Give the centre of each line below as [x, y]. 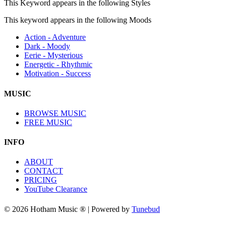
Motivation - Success [58, 74]
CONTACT [44, 171]
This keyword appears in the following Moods [78, 20]
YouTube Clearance [56, 189]
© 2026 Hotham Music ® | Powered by [68, 209]
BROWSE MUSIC [55, 113]
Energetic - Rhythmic [58, 65]
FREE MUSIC [48, 122]
